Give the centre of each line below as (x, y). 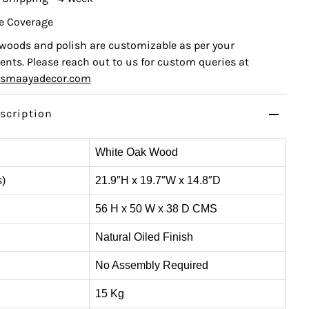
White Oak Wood (138, 152)
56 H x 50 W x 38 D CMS (156, 209)
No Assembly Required (151, 266)
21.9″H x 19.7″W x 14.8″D (158, 181)
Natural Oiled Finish (144, 237)
